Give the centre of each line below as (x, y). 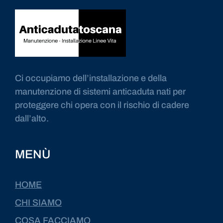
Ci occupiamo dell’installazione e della (91, 78)
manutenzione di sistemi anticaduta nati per (100, 91)
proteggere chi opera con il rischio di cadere (102, 105)
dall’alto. (33, 118)
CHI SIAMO (38, 202)
